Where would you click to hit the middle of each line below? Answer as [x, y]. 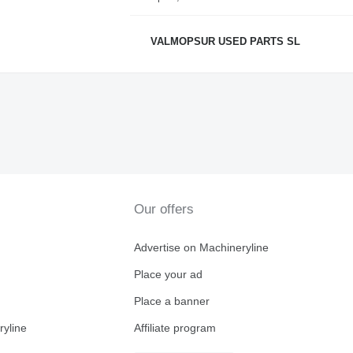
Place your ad [168, 274]
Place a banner [171, 301]
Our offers [163, 209]
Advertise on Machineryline [201, 247]
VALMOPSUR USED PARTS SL [225, 42]
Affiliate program [175, 328]
